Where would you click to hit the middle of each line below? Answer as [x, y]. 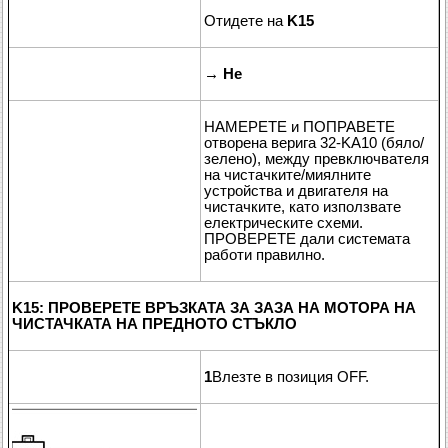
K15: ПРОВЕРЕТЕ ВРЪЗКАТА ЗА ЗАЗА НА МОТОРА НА [214, 307]
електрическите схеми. [283, 222]
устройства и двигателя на [296, 190]
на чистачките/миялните [287, 174]
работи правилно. [264, 254]
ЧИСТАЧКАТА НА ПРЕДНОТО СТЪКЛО [154, 323]
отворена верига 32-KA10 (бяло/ [314, 142]
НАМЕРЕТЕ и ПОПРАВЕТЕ [299, 126]
